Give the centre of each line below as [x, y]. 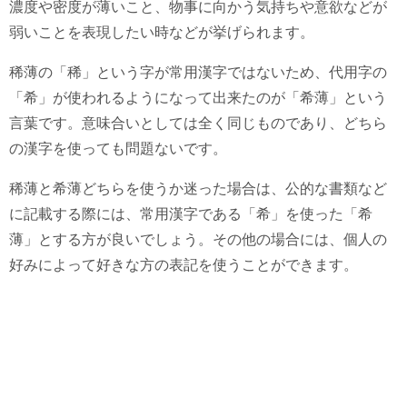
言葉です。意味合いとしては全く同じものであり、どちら [198, 123]
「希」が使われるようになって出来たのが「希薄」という [198, 97]
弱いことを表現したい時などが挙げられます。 [162, 32]
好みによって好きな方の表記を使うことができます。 [184, 264]
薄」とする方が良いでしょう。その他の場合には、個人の [198, 239]
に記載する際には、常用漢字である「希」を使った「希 [191, 213]
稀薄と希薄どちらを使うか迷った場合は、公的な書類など [198, 188]
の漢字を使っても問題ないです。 [118, 148]
